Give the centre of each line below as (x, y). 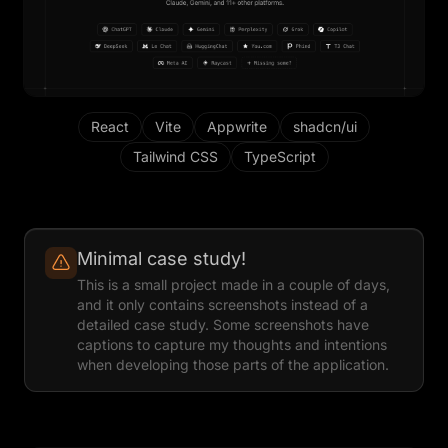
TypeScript (279, 157)
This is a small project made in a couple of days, (233, 285)
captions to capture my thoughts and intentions (232, 345)
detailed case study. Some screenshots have (223, 325)
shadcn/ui (325, 127)
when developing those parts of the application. (233, 365)
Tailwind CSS (175, 157)
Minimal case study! (161, 259)
